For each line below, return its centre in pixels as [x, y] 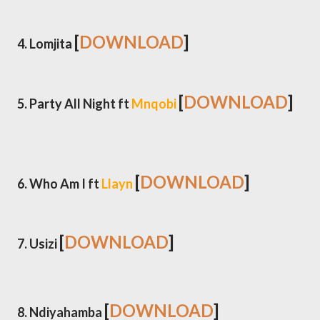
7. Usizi [38, 244]
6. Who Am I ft [59, 184]
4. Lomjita [46, 44]
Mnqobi [154, 104]
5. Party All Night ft [74, 104]
